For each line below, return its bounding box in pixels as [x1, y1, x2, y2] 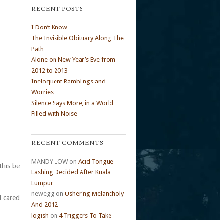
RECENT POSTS [31, 5, 83, 13]
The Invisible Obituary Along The [31, 34, 124, 42]
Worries [31, 88, 54, 96]
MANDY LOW [31, 158, 68, 165]
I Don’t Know [31, 24, 67, 31]
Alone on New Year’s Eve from [31, 56, 115, 64]
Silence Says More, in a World [31, 99, 113, 107]
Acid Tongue [78, 158, 113, 165]
